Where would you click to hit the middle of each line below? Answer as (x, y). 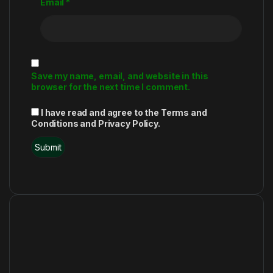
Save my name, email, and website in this (120, 76)
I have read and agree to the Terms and (124, 112)
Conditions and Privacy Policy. (96, 123)
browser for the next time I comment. (111, 87)
